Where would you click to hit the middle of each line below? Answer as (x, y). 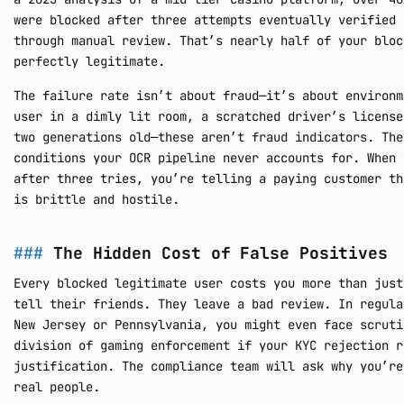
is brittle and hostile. (97, 199)
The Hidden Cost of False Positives (220, 252)
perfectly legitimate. (90, 61)
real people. (57, 386)
